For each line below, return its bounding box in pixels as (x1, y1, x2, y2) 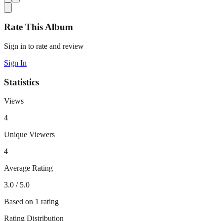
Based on (4, 197, 35, 206)
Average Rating (4, 164, 53, 173)
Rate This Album (4, 22, 73, 33)
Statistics (4, 76, 39, 87)
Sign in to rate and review (4, 41, 84, 50)
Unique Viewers (4, 130, 55, 139)
